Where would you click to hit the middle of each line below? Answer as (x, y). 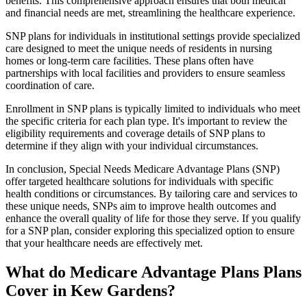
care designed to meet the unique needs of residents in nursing (139, 49)
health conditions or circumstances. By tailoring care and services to (151, 194)
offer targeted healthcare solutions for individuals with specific (139, 182)
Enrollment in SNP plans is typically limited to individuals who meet (153, 109)
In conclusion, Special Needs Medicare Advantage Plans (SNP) (143, 169)
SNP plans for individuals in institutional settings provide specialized (153, 36)
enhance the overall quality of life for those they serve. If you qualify (153, 219)
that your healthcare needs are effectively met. (104, 243)
